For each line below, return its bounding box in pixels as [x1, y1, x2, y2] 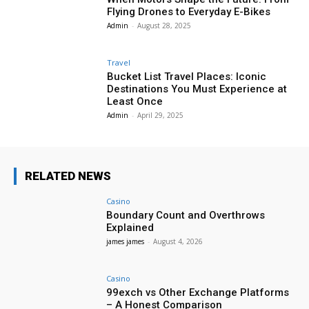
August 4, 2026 [153, 237, 203, 247]
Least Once [107, 94, 163, 108]
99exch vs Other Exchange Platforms [106, 286, 290, 299]
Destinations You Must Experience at [107, 82, 288, 95]
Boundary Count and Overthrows [106, 209, 266, 222]
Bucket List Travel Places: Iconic [107, 70, 267, 83]
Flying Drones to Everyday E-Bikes [107, 5, 271, 18]
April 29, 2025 [137, 110, 184, 120]
